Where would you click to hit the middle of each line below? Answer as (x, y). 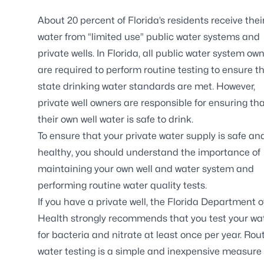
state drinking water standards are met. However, (146, 86)
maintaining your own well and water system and (146, 169)
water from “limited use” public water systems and (149, 37)
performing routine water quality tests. (122, 185)
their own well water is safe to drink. (115, 119)
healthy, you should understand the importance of (149, 152)
